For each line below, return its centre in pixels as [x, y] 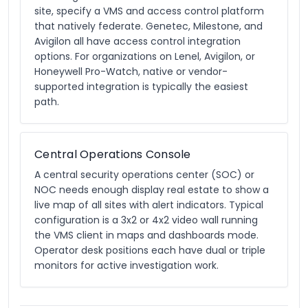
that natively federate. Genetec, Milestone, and [148, 26]
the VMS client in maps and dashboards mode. [146, 235]
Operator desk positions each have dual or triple [150, 250]
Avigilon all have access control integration [137, 41]
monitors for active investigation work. [126, 265]
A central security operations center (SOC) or [144, 175]
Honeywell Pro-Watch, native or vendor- [131, 71]
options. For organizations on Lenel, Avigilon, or [145, 56]
